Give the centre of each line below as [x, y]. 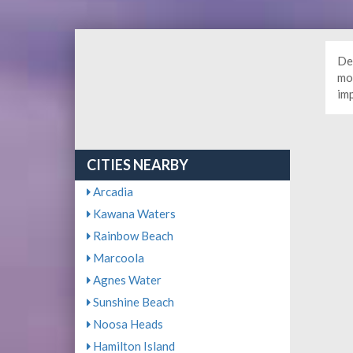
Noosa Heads [126, 324]
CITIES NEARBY [137, 165]
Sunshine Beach [132, 302]
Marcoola [117, 258]
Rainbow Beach [132, 236]
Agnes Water [126, 280]
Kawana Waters [133, 214]
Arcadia [111, 191]
